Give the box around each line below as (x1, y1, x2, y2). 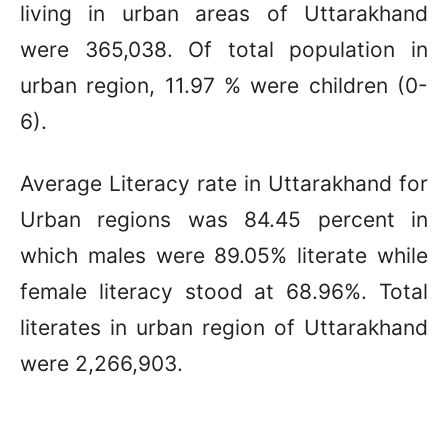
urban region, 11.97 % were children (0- (20, 72, 428, 98)
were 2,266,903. (20, 350, 183, 376)
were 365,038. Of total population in (20, 36, 428, 62)
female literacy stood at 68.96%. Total (20, 278, 428, 304)
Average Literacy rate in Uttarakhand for (20, 170, 428, 196)
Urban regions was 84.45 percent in (20, 206, 428, 232)
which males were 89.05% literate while (20, 242, 428, 268)
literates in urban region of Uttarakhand (20, 314, 428, 340)
